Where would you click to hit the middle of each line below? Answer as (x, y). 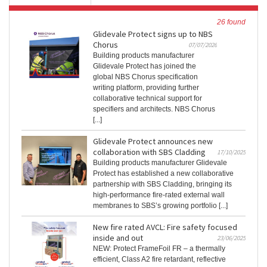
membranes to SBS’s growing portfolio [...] (160, 206)
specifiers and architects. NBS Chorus (154, 109)
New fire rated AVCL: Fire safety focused (165, 227)
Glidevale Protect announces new (153, 142)
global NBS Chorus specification (145, 77)
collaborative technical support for (148, 99)
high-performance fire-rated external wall (159, 195)
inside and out (118, 238)
